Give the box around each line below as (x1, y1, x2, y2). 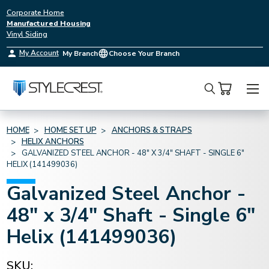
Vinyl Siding (6, 29, 47, 39)
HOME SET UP (44, 125, 97, 136)
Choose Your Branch (108, 49, 180, 58)
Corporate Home (6, 8, 64, 17)
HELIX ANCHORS (21, 136, 84, 147)
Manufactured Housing (6, 19, 91, 28)
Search (204, 89, 241, 105)
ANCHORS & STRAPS (111, 125, 192, 136)
